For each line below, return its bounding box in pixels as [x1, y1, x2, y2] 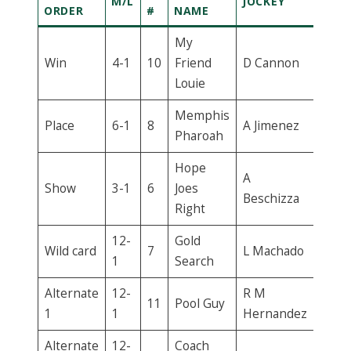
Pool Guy [174, 295, 225, 313]
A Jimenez [242, 118, 299, 135]
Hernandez [242, 306, 307, 323]
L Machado [242, 243, 304, 260]
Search [174, 253, 214, 270]
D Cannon [242, 55, 299, 72]
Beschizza [242, 190, 299, 208]
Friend [174, 55, 212, 72]
